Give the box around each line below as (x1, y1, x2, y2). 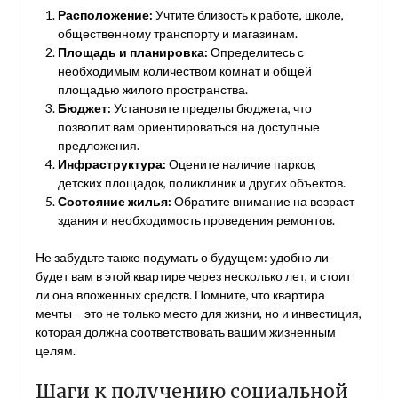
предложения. (57, 137, 139, 153)
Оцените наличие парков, (165, 155, 316, 171)
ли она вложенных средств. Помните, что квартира (35, 286, 325, 302)
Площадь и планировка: (57, 44, 208, 60)
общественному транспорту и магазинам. (57, 25, 298, 41)
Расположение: (57, 6, 153, 22)
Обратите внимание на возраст (171, 193, 354, 209)
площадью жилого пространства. (57, 81, 248, 97)
